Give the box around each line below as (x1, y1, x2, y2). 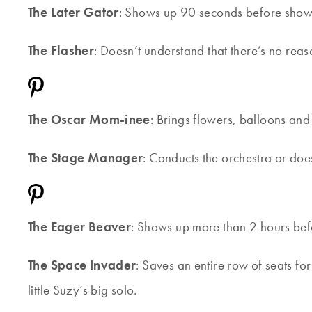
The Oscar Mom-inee (28, 110, 150, 128)
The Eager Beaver (28, 217, 132, 235)
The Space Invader (28, 256, 136, 274)
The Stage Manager (28, 148, 143, 166)
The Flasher (28, 41, 95, 59)
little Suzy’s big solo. (28, 281, 137, 299)
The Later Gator (28, 3, 119, 21)
